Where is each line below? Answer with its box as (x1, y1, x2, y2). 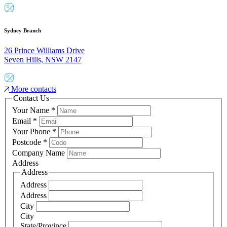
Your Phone (12, 127, 52, 136)
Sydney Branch (4, 27, 41, 33)
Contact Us (13, 93, 49, 102)
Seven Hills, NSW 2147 (4, 55, 82, 64)
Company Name (12, 148, 67, 158)
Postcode (12, 138, 43, 147)
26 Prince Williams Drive (4, 46, 85, 55)
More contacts (9, 84, 56, 93)
